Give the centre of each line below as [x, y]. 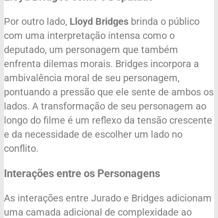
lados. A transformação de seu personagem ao [105, 106]
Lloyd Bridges [99, 22]
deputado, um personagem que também [91, 50]
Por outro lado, [37, 22]
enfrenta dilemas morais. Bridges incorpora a [101, 64]
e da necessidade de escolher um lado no [93, 135]
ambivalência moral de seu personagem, [92, 78]
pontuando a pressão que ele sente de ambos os [109, 92]
